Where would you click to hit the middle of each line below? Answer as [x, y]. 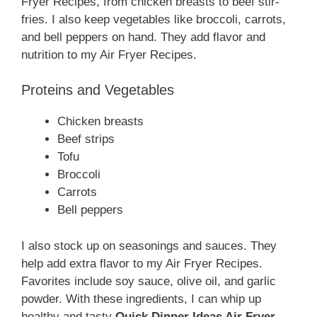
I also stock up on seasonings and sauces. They [149, 246]
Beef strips [86, 139]
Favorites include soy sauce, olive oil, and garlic [149, 281]
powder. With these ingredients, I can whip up [141, 299]
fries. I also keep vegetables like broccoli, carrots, [154, 19]
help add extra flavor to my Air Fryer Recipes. [142, 263]
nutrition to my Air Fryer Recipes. [109, 54]
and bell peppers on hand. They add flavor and [143, 37]
